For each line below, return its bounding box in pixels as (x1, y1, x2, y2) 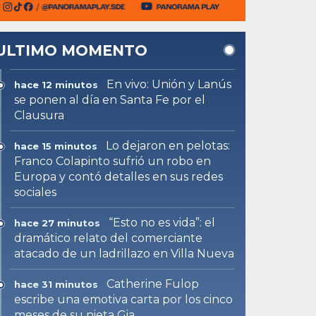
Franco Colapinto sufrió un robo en (14, 154, 212, 168)
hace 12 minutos (14, 78, 99, 90)
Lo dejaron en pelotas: (106, 138, 231, 152)
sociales (14, 185, 57, 199)
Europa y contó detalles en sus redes (14, 169, 224, 183)
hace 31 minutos (14, 278, 99, 290)
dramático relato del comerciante (14, 231, 203, 245)
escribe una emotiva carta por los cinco (14, 292, 233, 306)
